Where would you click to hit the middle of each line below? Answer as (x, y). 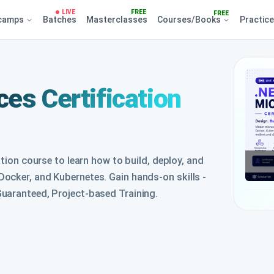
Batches (59, 19)
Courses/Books (190, 19)
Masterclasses (117, 19)
